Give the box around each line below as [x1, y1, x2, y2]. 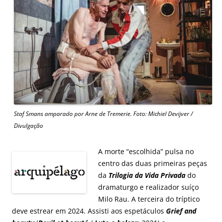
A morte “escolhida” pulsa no [98, 146, 194, 156]
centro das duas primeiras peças [98, 158, 207, 168]
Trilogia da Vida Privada [109, 170, 185, 180]
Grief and [166, 206, 196, 216]
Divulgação [14, 121, 43, 130]
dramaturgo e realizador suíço [98, 182, 199, 192]
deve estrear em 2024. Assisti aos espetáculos [12, 206, 166, 216]
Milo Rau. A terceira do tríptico [98, 194, 200, 204]
